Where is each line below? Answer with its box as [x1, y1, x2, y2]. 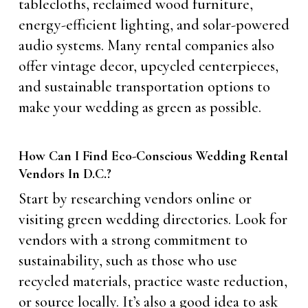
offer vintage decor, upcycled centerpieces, [18, 57, 278, 75]
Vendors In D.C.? [18, 166, 111, 182]
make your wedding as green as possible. [18, 98, 261, 116]
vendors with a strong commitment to [18, 231, 247, 249]
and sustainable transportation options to [18, 78, 270, 96]
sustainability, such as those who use [18, 252, 237, 269]
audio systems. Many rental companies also [18, 36, 274, 54]
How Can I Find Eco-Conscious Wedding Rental [18, 148, 288, 164]
